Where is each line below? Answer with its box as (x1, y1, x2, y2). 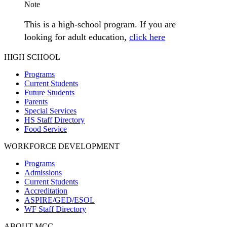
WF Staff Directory (24, 204, 86, 213)
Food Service (24, 124, 67, 133)
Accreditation (24, 186, 67, 195)
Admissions (24, 168, 62, 177)
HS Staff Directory (24, 115, 85, 124)
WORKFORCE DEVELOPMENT (4, 141, 120, 150)
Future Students (24, 88, 74, 97)
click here (129, 31, 165, 42)
